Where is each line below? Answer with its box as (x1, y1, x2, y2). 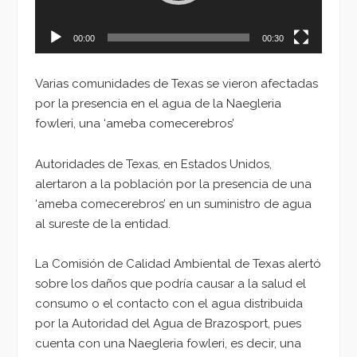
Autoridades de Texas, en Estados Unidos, (35, 156, 272, 171)
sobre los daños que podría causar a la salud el (35, 277, 306, 292)
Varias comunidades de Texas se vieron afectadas (35, 76, 318, 91)
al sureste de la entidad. (35, 216, 171, 231)
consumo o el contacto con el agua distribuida (35, 296, 303, 312)
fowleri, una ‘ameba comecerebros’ (35, 116, 234, 131)
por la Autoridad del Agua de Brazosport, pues (35, 316, 301, 331)
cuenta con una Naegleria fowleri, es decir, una (35, 336, 301, 351)
